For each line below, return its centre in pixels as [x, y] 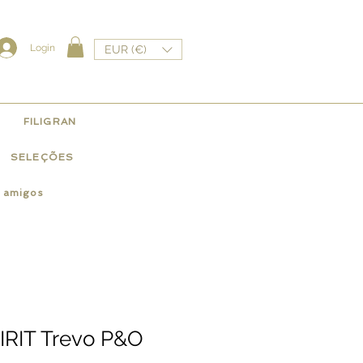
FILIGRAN [50, 122]
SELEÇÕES [42, 157]
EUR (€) [126, 49]
